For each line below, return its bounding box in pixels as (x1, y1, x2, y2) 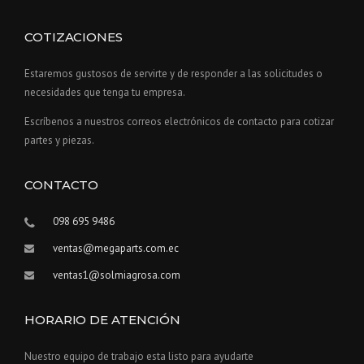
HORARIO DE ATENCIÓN (24, 312, 181, 328)
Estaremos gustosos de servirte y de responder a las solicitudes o (24, 67, 323, 81)
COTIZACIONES (24, 29, 123, 45)
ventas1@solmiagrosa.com (53, 268, 180, 283)
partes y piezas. (24, 133, 94, 148)
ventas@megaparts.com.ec (53, 241, 179, 256)
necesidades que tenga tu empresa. (24, 85, 185, 100)
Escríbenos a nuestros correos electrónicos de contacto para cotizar (24, 115, 334, 129)
